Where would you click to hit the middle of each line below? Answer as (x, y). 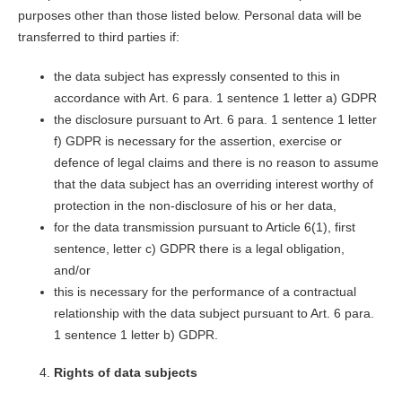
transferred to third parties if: (98, 37)
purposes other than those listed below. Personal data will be (189, 16)
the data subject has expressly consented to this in (197, 77)
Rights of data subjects (125, 373)
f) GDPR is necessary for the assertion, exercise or (197, 141)
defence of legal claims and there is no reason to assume (216, 163)
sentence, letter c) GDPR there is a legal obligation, (199, 249)
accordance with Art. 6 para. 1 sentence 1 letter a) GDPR (215, 98)
